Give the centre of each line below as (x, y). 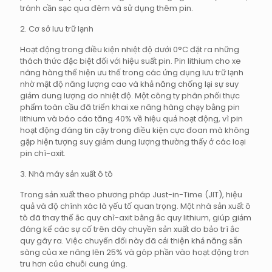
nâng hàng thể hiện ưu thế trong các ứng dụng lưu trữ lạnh (132, 73)
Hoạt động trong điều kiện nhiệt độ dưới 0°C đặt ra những (130, 50)
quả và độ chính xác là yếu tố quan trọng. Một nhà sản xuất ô (135, 206)
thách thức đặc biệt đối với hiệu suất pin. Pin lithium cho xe (131, 61)
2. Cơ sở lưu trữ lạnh (57, 29)
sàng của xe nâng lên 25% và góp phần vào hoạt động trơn (134, 253)
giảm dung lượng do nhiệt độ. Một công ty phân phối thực (130, 96)
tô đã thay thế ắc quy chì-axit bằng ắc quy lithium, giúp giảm (136, 218)
